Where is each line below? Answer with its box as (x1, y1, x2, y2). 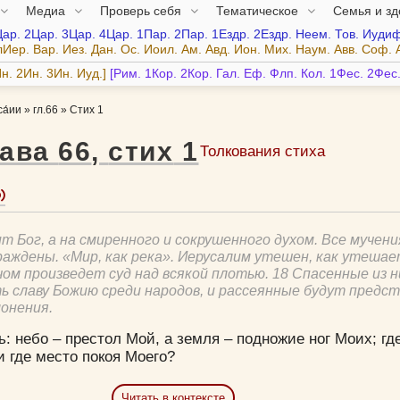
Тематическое (215, 3, 302, 18)
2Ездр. (254, 27, 292, 42)
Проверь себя (99, 3, 185, 18)
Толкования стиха (200, 142, 326, 160)
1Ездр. (212, 27, 250, 42)
